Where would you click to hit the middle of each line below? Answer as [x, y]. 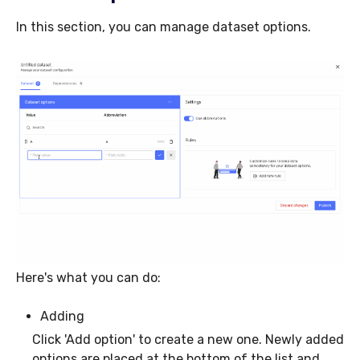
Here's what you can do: [88, 278]
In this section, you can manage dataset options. [164, 27]
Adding [62, 317]
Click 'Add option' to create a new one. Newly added [188, 340]
